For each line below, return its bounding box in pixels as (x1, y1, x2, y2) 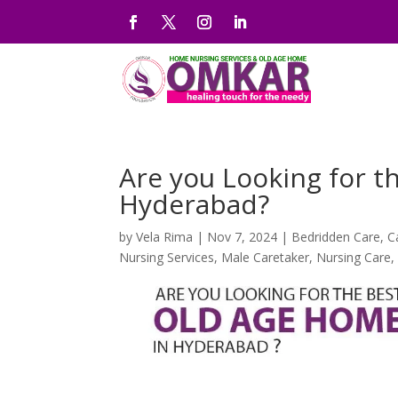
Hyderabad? (119, 186, 270, 222)
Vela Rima (136, 228, 194, 245)
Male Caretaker (221, 249, 310, 266)
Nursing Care (316, 249, 392, 266)
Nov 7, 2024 (207, 228, 278, 245)
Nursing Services (119, 249, 215, 266)
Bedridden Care (291, 228, 381, 245)
